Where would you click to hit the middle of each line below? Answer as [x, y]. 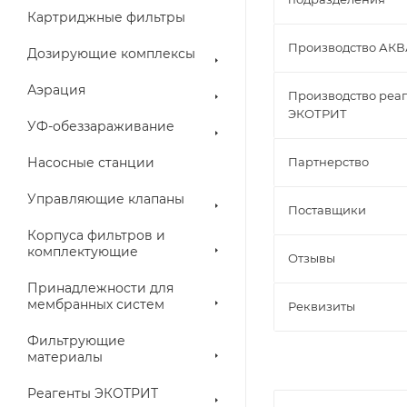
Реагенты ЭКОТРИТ [93, 393]
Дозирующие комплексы [111, 54]
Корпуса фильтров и [96, 235]
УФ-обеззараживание [101, 126]
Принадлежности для [100, 288]
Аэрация [56, 90]
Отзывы [312, 258]
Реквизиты [322, 306]
